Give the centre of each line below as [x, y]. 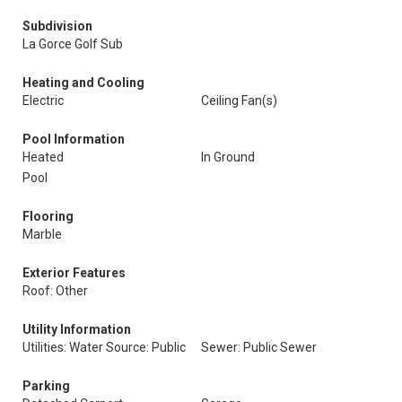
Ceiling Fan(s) [239, 100]
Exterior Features [74, 273]
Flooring [48, 216]
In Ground [228, 157]
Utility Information [77, 329]
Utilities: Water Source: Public [104, 347]
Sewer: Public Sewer [259, 347]
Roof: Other [55, 291]
